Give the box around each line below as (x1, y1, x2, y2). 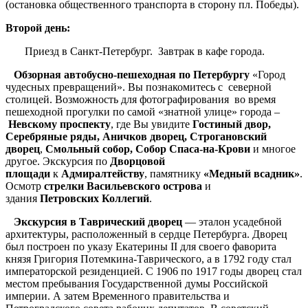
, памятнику (144, 168, 203, 180)
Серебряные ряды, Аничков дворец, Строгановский (5, 131, 267, 143)
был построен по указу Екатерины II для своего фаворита (5, 241, 276, 253)
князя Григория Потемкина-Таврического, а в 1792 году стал (5, 253, 291, 265)
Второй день (5, 22, 67, 34)
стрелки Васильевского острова (44, 180, 202, 192)
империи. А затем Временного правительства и (5, 290, 230, 302)
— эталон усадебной (182, 216, 282, 228)
